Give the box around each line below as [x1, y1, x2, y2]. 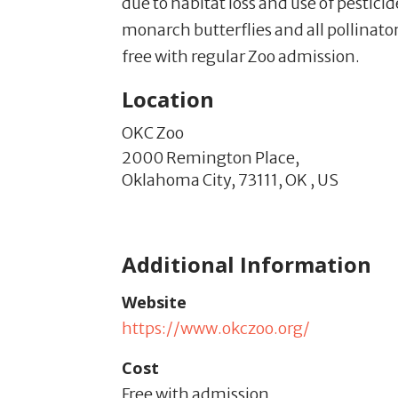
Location [122, 84, 214, 114]
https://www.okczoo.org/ [122, 318, 310, 338]
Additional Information [122, 250, 371, 279]
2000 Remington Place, [122, 147, 299, 168]
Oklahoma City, [122, 170, 235, 190]
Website [122, 291, 187, 313]
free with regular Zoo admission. [122, 46, 360, 67]
